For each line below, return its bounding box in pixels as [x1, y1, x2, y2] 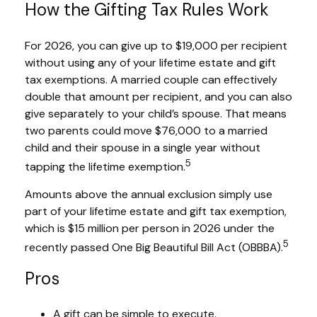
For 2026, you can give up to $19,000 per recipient [25, 38, 287, 54]
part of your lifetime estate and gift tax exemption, [25, 204, 287, 219]
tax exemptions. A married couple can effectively [25, 72, 277, 88]
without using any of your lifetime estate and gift [25, 55, 276, 71]
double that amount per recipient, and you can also [25, 89, 292, 105]
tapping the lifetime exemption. [25, 159, 185, 175]
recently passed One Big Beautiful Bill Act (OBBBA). [25, 240, 283, 255]
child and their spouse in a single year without [25, 140, 260, 156]
